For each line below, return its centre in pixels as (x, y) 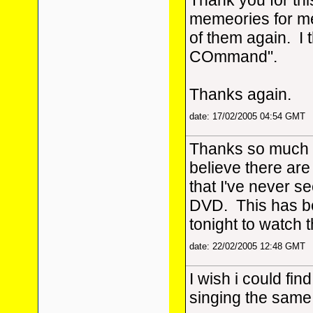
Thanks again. (240, 94)
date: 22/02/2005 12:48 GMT (247, 246)
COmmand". (233, 57)
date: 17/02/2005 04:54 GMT (247, 116)
